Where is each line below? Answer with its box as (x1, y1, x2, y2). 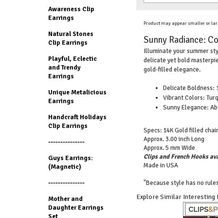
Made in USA (143, 161, 178, 169)
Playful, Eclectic (48, 54, 97, 63)
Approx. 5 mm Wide (143, 144, 195, 152)
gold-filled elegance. (143, 65, 200, 73)
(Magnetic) (48, 163, 81, 171)
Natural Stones (48, 30, 93, 38)
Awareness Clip (48, 5, 94, 13)
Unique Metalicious (48, 88, 107, 96)
